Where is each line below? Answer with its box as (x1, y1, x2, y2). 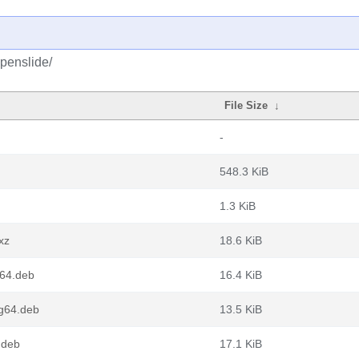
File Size (224, 99, 268, 111)
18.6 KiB (220, 234, 262, 247)
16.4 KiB (220, 268, 262, 281)
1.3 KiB (220, 200, 256, 212)
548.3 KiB (220, 165, 268, 178)
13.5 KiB (220, 303, 262, 316)
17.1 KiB (220, 337, 262, 350)
